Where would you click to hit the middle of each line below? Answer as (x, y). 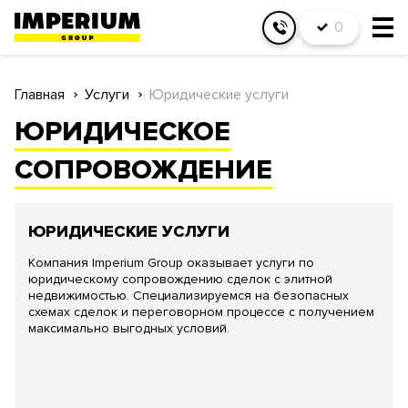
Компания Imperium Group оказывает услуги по (171, 263)
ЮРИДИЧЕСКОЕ (122, 132)
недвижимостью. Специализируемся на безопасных (189, 296)
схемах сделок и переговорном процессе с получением (201, 312)
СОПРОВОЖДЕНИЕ (143, 170)
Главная (40, 95)
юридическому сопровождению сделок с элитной (180, 279)
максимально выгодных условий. (129, 328)
